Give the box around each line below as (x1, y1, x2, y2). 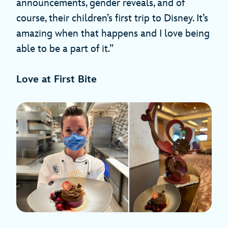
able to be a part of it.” (16, 43, 129, 55)
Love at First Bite (16, 73, 97, 86)
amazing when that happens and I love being (16, 27, 210, 40)
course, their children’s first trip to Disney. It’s (16, 12, 208, 25)
